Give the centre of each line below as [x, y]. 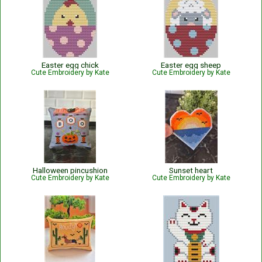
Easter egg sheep [191, 65]
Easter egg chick [70, 65]
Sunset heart [191, 170]
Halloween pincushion [70, 170]
